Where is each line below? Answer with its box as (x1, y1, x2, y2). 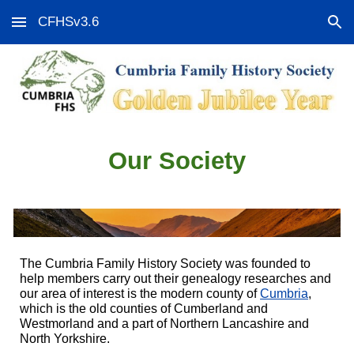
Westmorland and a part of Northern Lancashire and (20, 317, 310, 330)
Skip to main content (13, 22, 125, 36)
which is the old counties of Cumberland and (20, 302, 269, 315)
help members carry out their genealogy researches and (20, 272, 332, 285)
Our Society (108, 146, 246, 174)
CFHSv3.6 (38, 13, 99, 29)
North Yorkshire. (20, 332, 111, 345)
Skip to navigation (243, 22, 341, 36)
